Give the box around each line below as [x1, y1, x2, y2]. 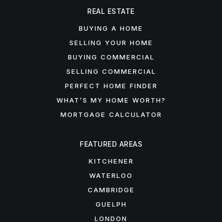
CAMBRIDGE [87, 186, 135, 194]
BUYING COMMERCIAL [67, 53, 155, 61]
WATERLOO [89, 171, 133, 180]
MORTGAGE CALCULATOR [60, 111, 162, 119]
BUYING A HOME [79, 24, 143, 33]
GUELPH [95, 200, 127, 209]
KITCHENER [88, 157, 134, 166]
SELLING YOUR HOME [69, 39, 153, 47]
